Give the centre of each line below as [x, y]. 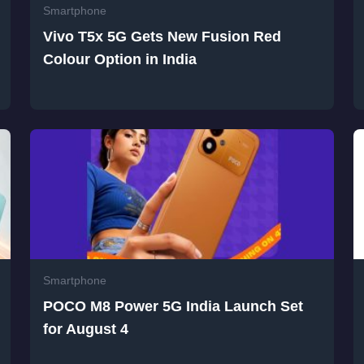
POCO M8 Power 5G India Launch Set [173, 307]
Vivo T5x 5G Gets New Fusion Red [162, 37]
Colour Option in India [120, 60]
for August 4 [86, 329]
